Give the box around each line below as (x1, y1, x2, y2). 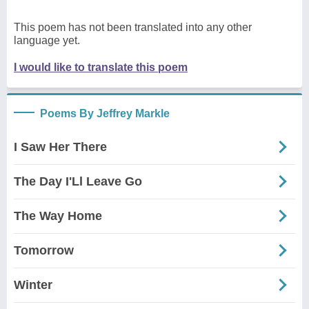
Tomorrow (14, 243, 74, 257)
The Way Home (14, 208, 102, 223)
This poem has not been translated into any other (14, 21, 252, 33)
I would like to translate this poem (14, 61, 188, 73)
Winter (14, 277, 52, 292)
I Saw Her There (14, 139, 107, 154)
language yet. (14, 34, 80, 46)
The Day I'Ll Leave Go (14, 174, 142, 188)
